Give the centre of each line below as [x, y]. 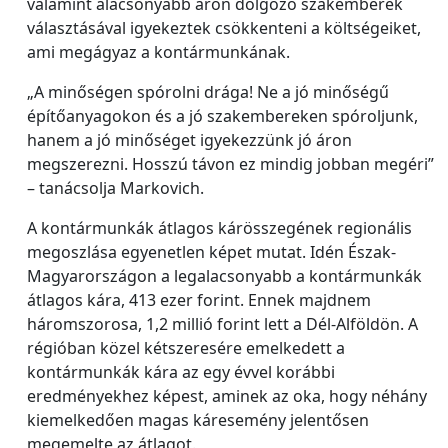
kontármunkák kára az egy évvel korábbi [181, 372]
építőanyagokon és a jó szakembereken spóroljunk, [222, 116]
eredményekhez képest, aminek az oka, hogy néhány [227, 396]
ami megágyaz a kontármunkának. [158, 52]
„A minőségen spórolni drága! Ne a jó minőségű [208, 92]
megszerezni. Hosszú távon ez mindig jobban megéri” [230, 164]
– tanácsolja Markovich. [115, 188]
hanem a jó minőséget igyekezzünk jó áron [189, 140]
